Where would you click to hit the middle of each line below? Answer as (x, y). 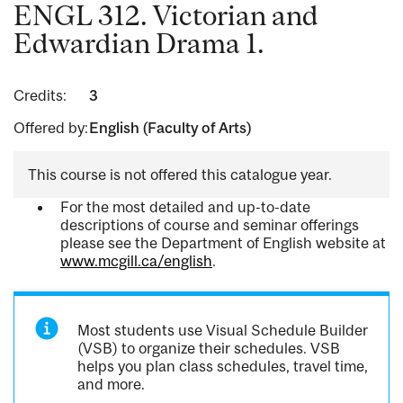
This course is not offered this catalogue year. (180, 175)
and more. (112, 385)
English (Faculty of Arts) (170, 128)
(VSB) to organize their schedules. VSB (209, 349)
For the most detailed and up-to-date (185, 207)
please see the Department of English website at (223, 243)
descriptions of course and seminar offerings (210, 225)
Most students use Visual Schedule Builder (223, 331)
